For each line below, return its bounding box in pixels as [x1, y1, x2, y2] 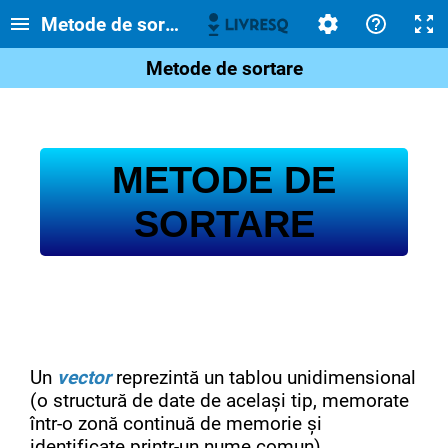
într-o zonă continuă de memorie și [30, 412, 322, 435]
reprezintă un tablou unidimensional [111, 366, 416, 389]
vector [52, 366, 111, 389]
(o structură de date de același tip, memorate [30, 389, 409, 412]
